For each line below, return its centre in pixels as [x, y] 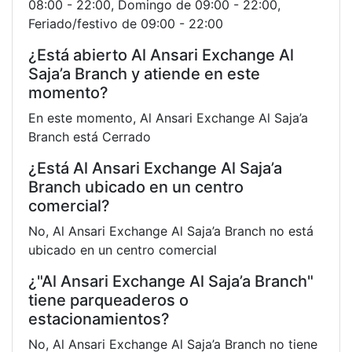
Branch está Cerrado [90, 136]
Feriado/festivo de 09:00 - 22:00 [126, 23]
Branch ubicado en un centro [136, 187]
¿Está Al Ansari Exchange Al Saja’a [155, 168]
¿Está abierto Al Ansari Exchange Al [161, 55]
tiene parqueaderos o [108, 300]
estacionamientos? [99, 319]
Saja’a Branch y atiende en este [144, 73]
